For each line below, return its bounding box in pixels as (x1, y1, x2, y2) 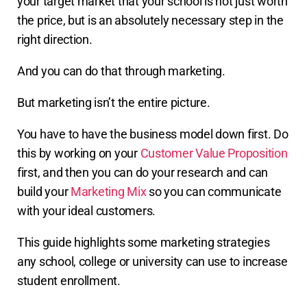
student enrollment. (17, 273, 121, 288)
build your (17, 184, 71, 199)
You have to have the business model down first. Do (17, 126, 288, 141)
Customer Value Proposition (140, 145, 288, 160)
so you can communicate (146, 184, 282, 199)
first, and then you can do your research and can (17, 164, 269, 180)
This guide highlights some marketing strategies (17, 234, 270, 249)
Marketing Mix (71, 184, 147, 199)
